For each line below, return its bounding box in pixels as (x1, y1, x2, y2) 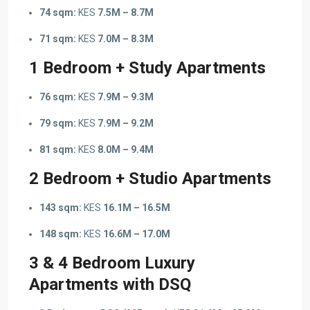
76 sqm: (39, 91, 76, 102)
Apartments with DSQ (29, 274, 191, 294)
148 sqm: (39, 228, 82, 239)
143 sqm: (39, 201, 82, 213)
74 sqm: (39, 6, 76, 18)
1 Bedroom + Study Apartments (29, 57, 266, 77)
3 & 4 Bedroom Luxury (29, 253, 195, 273)
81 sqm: (39, 143, 76, 155)
